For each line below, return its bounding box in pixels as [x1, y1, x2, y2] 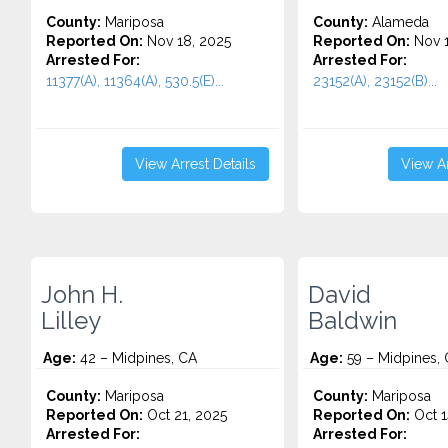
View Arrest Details [134, 156, 256, 172]
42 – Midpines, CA [76, 350, 197, 366]
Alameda [367, 14, 429, 30]
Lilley [41, 307, 101, 335]
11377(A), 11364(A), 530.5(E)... [46, 73, 224, 89]
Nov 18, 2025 [143, 33, 231, 49]
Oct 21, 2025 [143, 407, 227, 423]
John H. [41, 281, 123, 309]
